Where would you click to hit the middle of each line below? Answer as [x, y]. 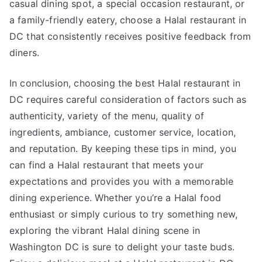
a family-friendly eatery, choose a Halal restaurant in [128, 20]
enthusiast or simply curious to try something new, [124, 214]
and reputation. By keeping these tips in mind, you [123, 149]
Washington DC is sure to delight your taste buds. [122, 247]
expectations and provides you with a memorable [122, 181]
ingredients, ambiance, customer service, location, [123, 132]
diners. [25, 53]
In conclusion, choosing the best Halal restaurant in [125, 83]
